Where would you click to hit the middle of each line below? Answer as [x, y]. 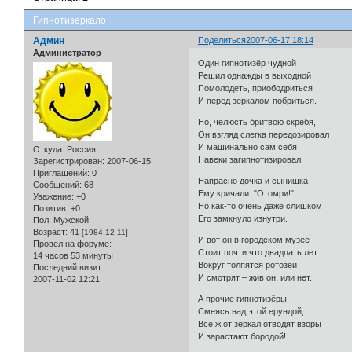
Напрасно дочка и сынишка [253, 181]
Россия [80, 150]
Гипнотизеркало [70, 20]
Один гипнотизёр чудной [247, 63]
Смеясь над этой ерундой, [251, 312]
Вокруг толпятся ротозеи [248, 265]
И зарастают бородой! [242, 337]
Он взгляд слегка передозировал [264, 135]
